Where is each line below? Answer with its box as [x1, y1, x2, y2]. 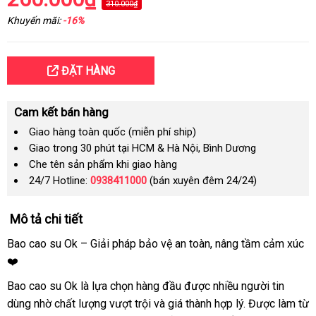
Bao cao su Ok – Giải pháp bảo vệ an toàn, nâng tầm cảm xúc [7, 237, 304, 250]
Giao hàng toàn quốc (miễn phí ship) [29, 126, 196, 138]
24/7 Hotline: [29, 174, 90, 187]
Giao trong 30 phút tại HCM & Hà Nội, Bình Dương [29, 142, 256, 154]
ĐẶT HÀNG [58, 64, 115, 78]
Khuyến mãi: [7, 15, 63, 26]
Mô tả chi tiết [10, 212, 83, 226]
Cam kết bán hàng [14, 105, 109, 119]
